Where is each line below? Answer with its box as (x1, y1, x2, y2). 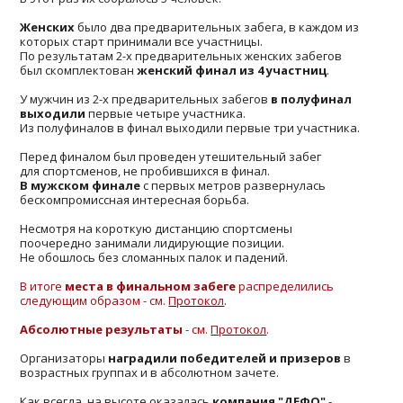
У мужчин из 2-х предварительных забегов (20, 90, 272, 107)
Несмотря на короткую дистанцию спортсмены (20, 219, 293, 237)
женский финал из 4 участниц (137, 61, 327, 78)
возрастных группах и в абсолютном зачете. (20, 363, 280, 381)
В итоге (20, 277, 66, 294)
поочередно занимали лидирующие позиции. (20, 234, 285, 251)
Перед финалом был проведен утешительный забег (20, 148, 322, 165)
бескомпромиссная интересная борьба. (20, 191, 250, 208)
